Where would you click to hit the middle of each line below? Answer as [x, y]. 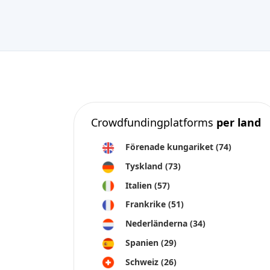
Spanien [143, 242]
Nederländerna [158, 223]
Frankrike [147, 204]
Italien [140, 185]
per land [239, 122]
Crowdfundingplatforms [154, 122]
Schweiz [143, 262]
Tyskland [145, 166]
